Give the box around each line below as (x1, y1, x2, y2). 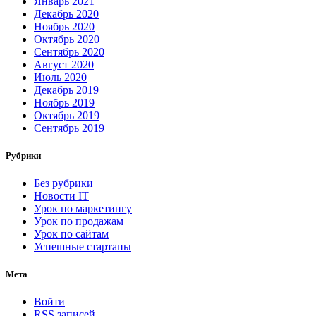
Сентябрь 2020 (34, 45, 104, 58)
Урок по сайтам (34, 228, 109, 241)
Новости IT (34, 190, 89, 202)
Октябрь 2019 (34, 109, 99, 121)
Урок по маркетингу (34, 202, 132, 215)
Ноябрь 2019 (34, 96, 95, 109)
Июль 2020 (34, 71, 87, 83)
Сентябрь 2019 (34, 121, 104, 134)
